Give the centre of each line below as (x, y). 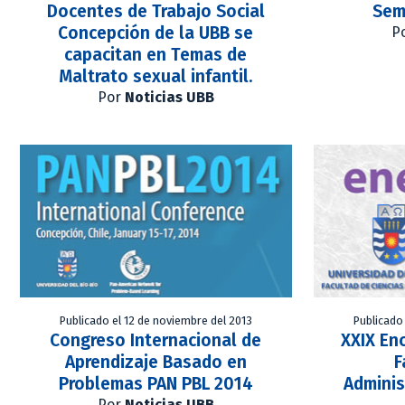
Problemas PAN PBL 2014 (155, 384)
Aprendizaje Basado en (155, 363)
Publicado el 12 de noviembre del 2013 (155, 321)
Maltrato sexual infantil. (155, 76)
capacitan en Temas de (156, 54)
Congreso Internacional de (156, 341)
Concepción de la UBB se (156, 33)
